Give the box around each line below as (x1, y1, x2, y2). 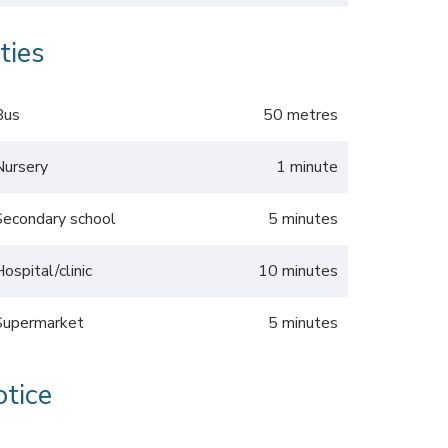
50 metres (263, 104, 338, 126)
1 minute (276, 156, 338, 178)
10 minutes (258, 260, 338, 282)
